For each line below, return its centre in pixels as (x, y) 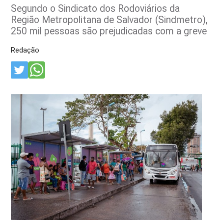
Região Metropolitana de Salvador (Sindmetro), (110, 20)
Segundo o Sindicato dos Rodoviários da (96, 8)
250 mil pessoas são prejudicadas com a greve (109, 31)
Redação (25, 50)
